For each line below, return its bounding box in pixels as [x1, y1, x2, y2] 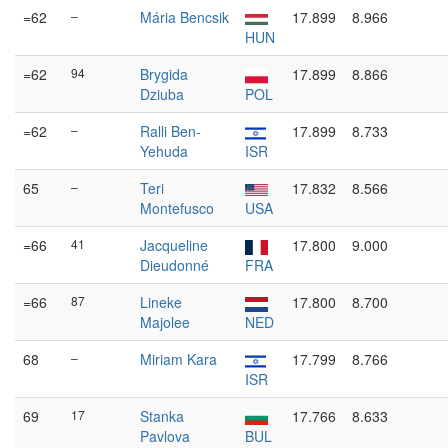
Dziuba [140, 84, 184, 104]
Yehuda [140, 141, 188, 161]
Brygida [140, 64, 188, 84]
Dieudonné [140, 255, 209, 275]
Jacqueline [140, 235, 208, 255]
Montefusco [140, 198, 214, 218]
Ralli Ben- [140, 121, 201, 141]
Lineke [140, 292, 182, 312]
